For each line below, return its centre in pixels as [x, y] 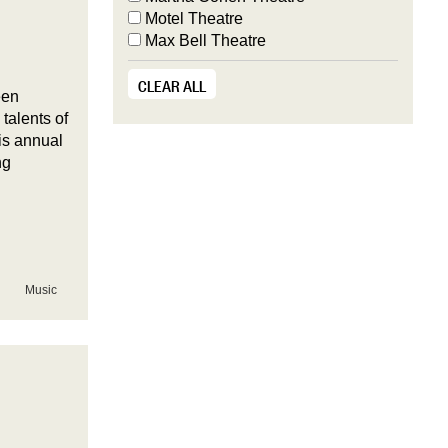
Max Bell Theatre [203, 40]
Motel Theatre [191, 18]
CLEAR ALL [171, 84]
